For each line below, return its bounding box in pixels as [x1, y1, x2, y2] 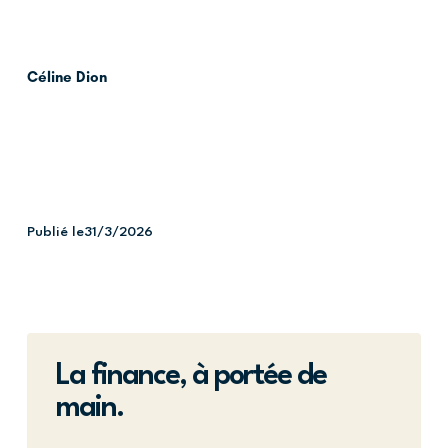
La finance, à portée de [54, 361, 326, 391]
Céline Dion [26, 68, 107, 87]
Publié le [26, 224, 84, 239]
